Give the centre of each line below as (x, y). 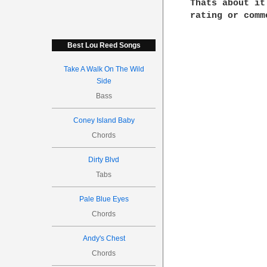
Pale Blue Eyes (104, 199)
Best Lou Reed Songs (104, 45)
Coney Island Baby (104, 120)
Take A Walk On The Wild (104, 69)
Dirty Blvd (104, 160)
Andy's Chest (104, 238)
